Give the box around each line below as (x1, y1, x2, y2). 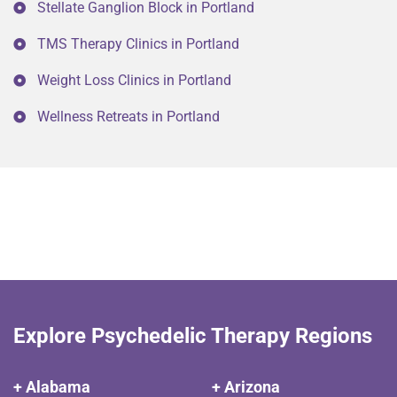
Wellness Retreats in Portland (37, 108, 220, 126)
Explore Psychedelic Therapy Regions (13, 323, 372, 349)
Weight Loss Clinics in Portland (37, 72, 231, 90)
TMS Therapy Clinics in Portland (37, 35, 239, 53)
